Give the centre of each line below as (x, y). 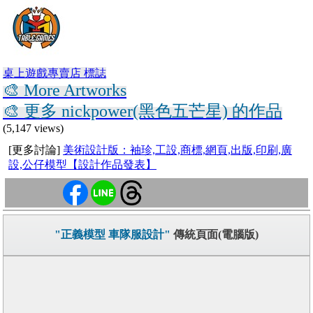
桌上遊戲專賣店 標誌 (54, 73)
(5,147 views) (33, 128)
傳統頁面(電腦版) (214, 235)
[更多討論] (36, 150)
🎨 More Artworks (65, 90)
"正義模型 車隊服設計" (112, 235)
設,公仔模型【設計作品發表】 (82, 164)
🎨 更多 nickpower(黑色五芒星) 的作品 (143, 111)
